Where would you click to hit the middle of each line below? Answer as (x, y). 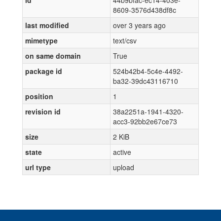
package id (44, 71)
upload (124, 167)
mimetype (41, 40)
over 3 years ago (139, 25)
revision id (43, 111)
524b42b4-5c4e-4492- (148, 71)
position (39, 96)
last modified (47, 25)
